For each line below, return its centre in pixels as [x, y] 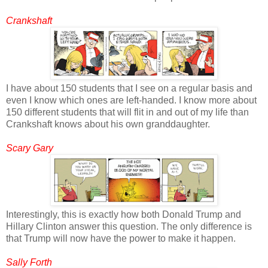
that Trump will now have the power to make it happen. [121, 238]
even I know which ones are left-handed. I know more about [131, 100]
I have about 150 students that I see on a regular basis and [129, 88]
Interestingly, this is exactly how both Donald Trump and [124, 214]
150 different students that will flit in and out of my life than [127, 112]
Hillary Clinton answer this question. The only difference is [129, 226]
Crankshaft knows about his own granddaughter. [108, 124]
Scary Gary [30, 148]
